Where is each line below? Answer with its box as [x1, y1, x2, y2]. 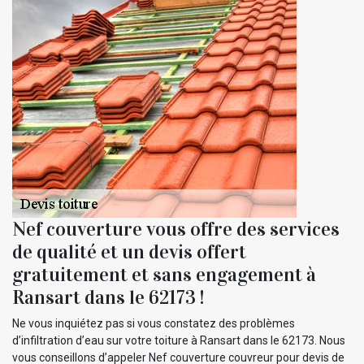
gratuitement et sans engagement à [12, 262, 316, 287]
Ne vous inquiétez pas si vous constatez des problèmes [12, 316, 295, 330]
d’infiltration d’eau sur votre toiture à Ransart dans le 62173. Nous [12, 333, 345, 347]
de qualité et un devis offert [12, 239, 246, 264]
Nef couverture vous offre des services [12, 216, 340, 241]
